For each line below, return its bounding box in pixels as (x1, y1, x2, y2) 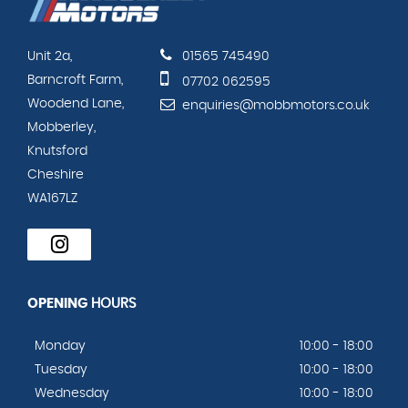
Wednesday (35, 386, 109, 400)
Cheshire (27, 168, 84, 181)
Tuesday (35, 362, 87, 376)
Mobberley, (27, 120, 96, 134)
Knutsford (27, 144, 87, 158)
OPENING (27, 296, 87, 311)
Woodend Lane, (27, 97, 124, 110)
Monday (35, 339, 86, 352)
